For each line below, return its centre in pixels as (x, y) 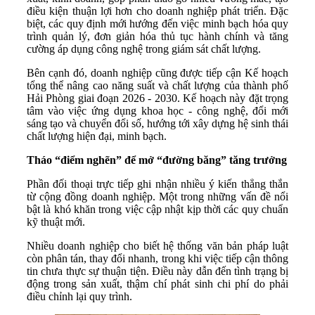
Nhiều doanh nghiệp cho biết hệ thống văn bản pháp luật (157, 246)
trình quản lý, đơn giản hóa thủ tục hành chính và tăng (157, 37)
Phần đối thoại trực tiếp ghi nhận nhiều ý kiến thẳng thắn (157, 184)
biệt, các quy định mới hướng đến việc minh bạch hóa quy (157, 24)
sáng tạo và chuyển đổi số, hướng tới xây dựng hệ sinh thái (157, 124)
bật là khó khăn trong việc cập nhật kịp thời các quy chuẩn (157, 210)
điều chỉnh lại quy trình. (79, 297)
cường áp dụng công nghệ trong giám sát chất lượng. (144, 49)
